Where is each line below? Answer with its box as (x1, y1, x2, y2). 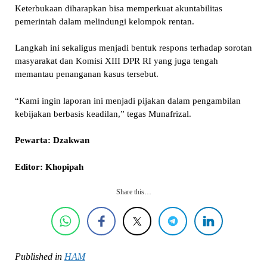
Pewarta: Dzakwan (14, 135, 89, 145)
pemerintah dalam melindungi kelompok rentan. (14, 16, 194, 26)
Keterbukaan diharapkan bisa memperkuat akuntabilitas (14, 3, 222, 13)
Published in (14, 252, 62, 262)
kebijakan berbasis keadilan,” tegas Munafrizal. (14, 108, 191, 119)
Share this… (116, 188, 151, 197)
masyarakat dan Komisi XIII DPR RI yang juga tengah (14, 56, 218, 66)
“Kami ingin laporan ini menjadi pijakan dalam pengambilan (14, 95, 241, 105)
